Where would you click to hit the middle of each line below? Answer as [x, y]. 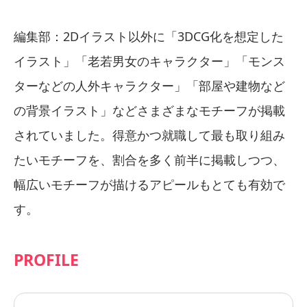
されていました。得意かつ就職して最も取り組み [149, 135]
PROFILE [46, 259]
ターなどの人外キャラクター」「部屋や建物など [149, 85]
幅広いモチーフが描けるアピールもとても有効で [149, 184]
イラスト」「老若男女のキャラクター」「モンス [149, 61]
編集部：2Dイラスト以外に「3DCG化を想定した [149, 36]
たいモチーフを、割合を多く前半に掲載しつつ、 [149, 159]
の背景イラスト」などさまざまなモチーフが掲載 [149, 110]
